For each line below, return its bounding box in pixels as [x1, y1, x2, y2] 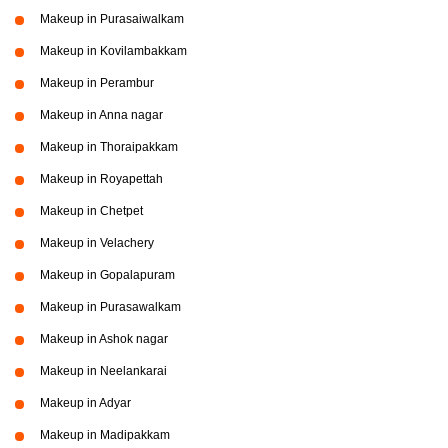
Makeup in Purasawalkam [40, 300, 181, 314]
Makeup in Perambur [40, 76, 154, 90]
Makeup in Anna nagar [40, 108, 163, 122]
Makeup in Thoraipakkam [40, 140, 178, 154]
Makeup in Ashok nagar [40, 332, 168, 346]
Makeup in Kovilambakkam [40, 44, 187, 58]
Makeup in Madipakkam [40, 428, 170, 442]
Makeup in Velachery [40, 236, 154, 250]
